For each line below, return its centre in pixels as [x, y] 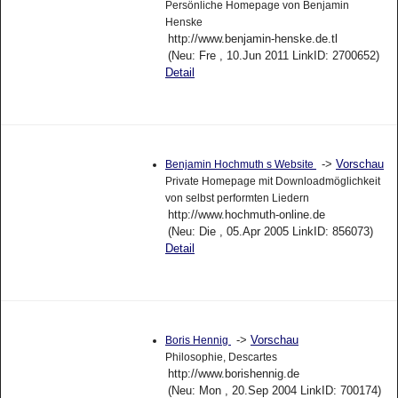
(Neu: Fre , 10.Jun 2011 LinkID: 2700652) [273, 56]
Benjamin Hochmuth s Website [240, 165]
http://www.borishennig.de [233, 373]
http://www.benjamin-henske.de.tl [252, 39]
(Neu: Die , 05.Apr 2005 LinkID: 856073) [270, 232]
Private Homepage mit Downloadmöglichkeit [272, 182]
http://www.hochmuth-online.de [246, 215]
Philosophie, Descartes [221, 357]
